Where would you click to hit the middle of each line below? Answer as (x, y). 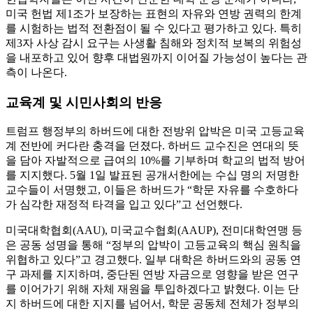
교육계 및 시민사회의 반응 (84, 102)
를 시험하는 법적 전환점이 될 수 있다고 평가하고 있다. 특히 (154, 28)
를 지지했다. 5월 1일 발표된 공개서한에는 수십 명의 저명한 (152, 175)
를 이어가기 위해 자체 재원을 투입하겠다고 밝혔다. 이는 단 (152, 289)
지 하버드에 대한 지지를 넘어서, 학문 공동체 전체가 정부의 (152, 304)
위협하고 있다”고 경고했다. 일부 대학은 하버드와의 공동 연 (153, 260)
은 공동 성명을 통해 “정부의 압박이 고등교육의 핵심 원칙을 (153, 245)
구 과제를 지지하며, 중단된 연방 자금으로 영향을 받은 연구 (152, 275)
